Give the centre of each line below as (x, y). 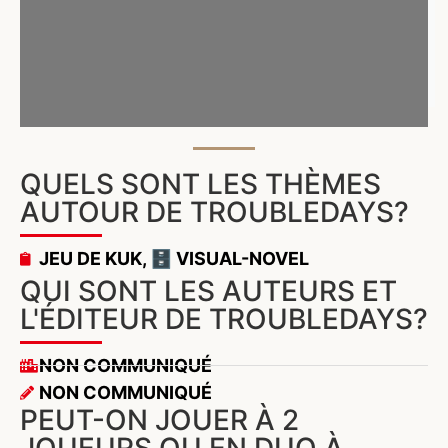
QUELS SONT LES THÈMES (200, 184)
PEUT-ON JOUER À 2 (159, 420)
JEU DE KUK (90, 259)
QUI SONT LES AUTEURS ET (208, 291)
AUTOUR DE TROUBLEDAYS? (214, 212)
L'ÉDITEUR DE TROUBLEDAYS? (224, 319)
